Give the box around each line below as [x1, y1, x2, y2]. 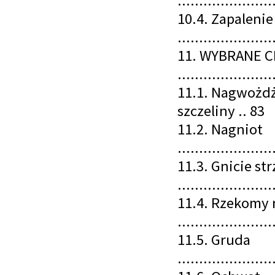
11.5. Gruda [177, 230, 250, 249]
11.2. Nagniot [177, 119, 263, 139]
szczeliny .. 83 [177, 101, 265, 120]
